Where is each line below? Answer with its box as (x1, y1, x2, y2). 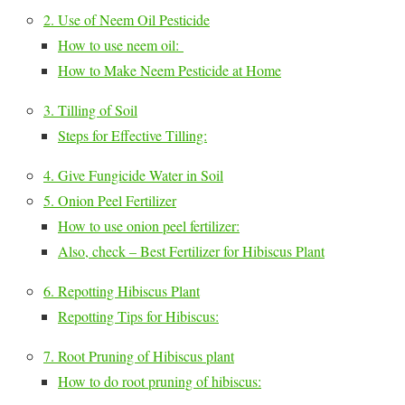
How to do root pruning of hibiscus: (58, 372, 261, 391)
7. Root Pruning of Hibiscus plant (43, 346, 234, 366)
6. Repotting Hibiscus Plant (43, 281, 200, 301)
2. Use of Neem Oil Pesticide (43, 10, 210, 30)
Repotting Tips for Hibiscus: (58, 306, 219, 326)
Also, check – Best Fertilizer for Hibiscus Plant (58, 241, 325, 261)
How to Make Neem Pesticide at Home (58, 61, 281, 80)
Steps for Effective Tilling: (58, 126, 207, 146)
